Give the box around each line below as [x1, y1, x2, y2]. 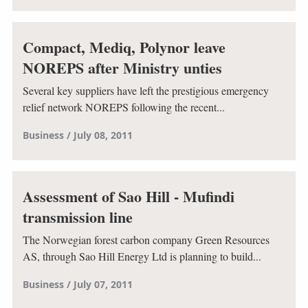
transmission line [22, 205, 133, 228]
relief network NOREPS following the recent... [22, 100, 225, 115]
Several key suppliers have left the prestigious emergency [22, 83, 269, 98]
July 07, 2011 [73, 278, 133, 291]
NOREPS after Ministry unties [22, 56, 222, 79]
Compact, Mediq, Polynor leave [22, 35, 225, 58]
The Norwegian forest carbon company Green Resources [22, 232, 269, 247]
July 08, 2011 [73, 129, 133, 142]
